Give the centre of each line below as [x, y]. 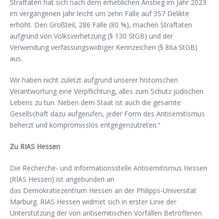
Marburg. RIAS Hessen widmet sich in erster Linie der [93, 201]
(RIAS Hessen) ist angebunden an [62, 179]
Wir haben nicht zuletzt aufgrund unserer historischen [94, 80]
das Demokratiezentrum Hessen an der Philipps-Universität [103, 190]
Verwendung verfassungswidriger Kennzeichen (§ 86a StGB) [104, 47]
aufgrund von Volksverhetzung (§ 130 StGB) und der [91, 36]
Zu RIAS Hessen [35, 146]
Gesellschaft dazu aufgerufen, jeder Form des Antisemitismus [107, 113]
